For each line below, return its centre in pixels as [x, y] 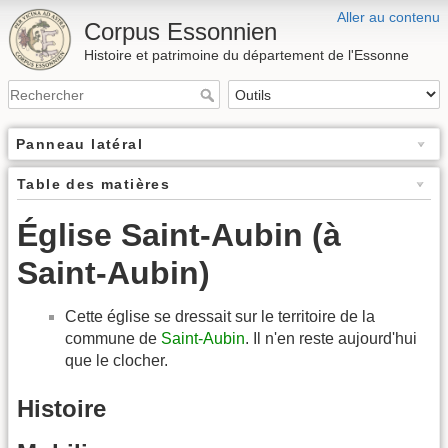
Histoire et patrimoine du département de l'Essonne [246, 55]
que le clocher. [116, 361]
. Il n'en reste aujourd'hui [331, 339]
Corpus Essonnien [180, 31]
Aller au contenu [388, 17]
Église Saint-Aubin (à [179, 235]
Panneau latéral [79, 144]
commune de [113, 339]
